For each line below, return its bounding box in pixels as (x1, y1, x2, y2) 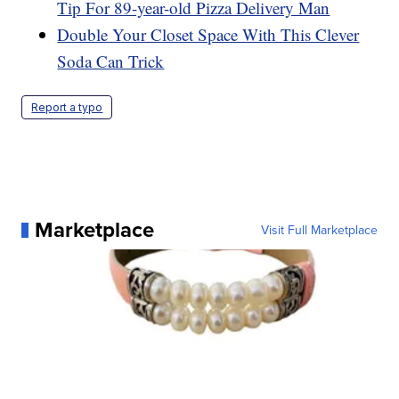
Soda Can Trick (57, 50, 165, 73)
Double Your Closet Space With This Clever (57, 23, 360, 46)
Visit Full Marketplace (260, 221, 378, 240)
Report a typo (31, 101, 103, 115)
